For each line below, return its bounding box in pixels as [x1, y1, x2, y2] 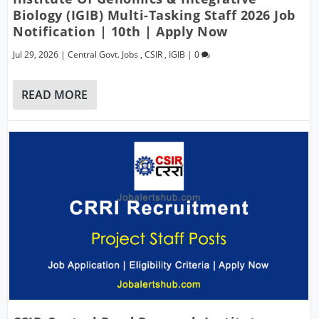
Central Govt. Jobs [68, 48, 139, 61]
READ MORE [21, 86, 88, 103]
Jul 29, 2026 [13, 48, 59, 61]
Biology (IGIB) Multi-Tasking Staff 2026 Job [13, 6, 296, 23]
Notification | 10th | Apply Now [13, 22, 228, 40]
